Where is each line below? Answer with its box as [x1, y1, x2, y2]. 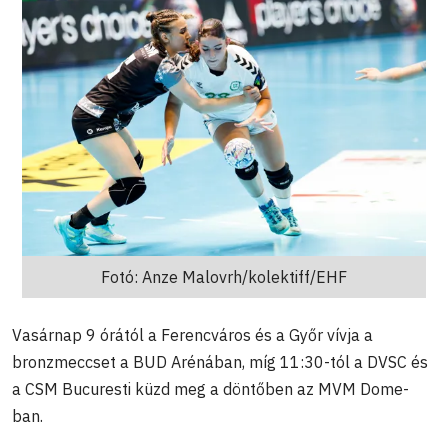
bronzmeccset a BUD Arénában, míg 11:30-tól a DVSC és [12, 351, 428, 372]
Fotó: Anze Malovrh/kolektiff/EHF [101, 266, 347, 287]
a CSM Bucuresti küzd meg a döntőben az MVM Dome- [12, 378, 409, 399]
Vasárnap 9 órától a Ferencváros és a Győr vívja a [12, 324, 373, 345]
